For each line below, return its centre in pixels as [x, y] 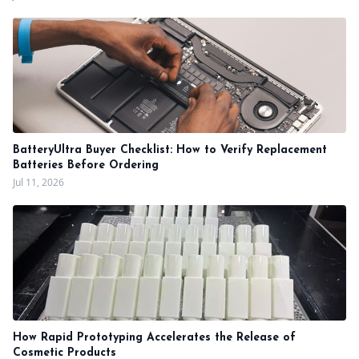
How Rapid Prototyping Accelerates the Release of [154, 338]
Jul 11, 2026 [38, 182]
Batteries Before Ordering [86, 165]
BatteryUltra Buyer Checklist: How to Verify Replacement [170, 150]
